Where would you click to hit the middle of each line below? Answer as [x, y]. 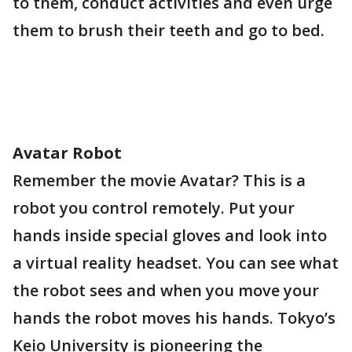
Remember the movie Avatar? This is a [159, 180]
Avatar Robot [67, 153]
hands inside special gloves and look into [170, 235]
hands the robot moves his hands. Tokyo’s [174, 318]
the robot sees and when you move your [166, 290]
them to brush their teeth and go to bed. [169, 30]
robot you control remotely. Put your [154, 208]
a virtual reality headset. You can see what [176, 263]
